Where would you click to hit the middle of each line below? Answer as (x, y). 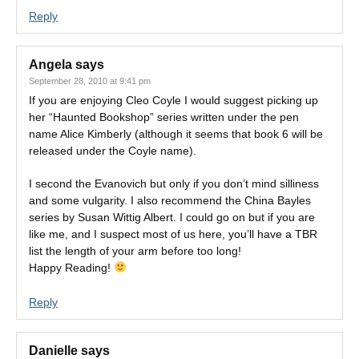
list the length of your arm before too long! (135, 251)
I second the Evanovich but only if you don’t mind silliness (174, 184)
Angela (50, 65)
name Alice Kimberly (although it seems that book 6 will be (176, 134)
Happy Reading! (71, 268)
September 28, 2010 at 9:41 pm (90, 81)
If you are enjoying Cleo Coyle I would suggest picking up (173, 100)
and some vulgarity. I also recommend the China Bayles (170, 200)
